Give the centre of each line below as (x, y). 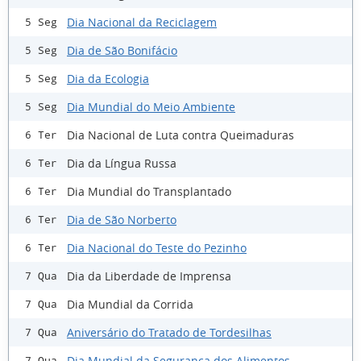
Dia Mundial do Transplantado (149, 191)
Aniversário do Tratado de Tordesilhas (169, 332)
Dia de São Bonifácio (122, 50)
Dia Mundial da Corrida (130, 304)
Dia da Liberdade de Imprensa (149, 276)
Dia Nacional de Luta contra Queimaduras (180, 135)
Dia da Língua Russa (122, 163)
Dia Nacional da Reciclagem (142, 22)
